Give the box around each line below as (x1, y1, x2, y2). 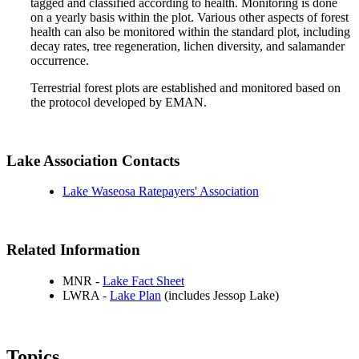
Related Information (6, 240, 140, 258)
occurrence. (30, 53, 89, 67)
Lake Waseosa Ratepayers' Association (63, 184, 259, 199)
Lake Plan (110, 288, 161, 302)
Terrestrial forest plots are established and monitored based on (30, 80, 341, 95)
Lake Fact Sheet (103, 273, 184, 288)
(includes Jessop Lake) (161, 288, 279, 302)
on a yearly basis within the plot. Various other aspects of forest (30, 10, 349, 24)
